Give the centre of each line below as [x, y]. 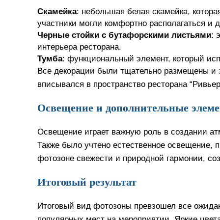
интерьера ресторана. [79, 47]
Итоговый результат [87, 182]
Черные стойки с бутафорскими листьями [124, 35]
